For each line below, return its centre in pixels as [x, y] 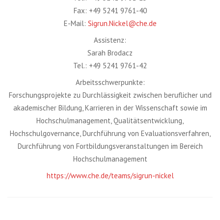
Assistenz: [110, 40]
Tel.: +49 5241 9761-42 [110, 66]
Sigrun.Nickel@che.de [122, 23]
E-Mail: [76, 23]
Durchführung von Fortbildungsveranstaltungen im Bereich [110, 146]
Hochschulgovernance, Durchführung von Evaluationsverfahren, [110, 133]
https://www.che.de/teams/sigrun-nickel [110, 176]
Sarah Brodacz [110, 53]
